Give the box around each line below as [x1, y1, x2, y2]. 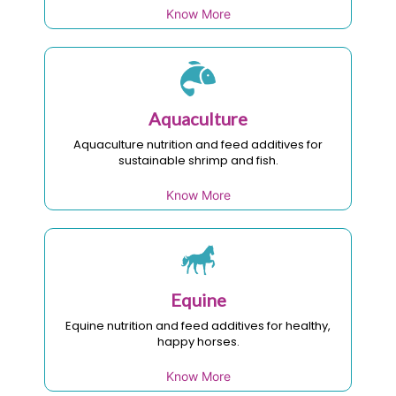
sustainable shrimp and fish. [118, 151, 278, 169]
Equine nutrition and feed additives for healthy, [65, 316, 331, 334]
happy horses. [156, 332, 240, 350]
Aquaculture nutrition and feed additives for [73, 135, 323, 153]
